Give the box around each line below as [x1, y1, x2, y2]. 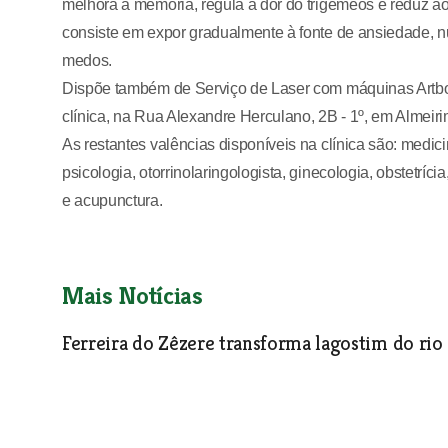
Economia [62, 365, 118, 379]
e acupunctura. [62, 192, 163, 209]
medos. [62, 52, 113, 69]
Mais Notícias [62, 280, 203, 311]
